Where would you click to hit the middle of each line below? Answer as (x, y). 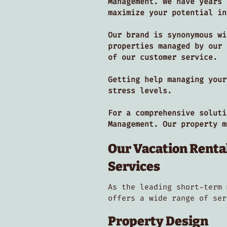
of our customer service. (163, 57)
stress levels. (140, 91)
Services (136, 167)
